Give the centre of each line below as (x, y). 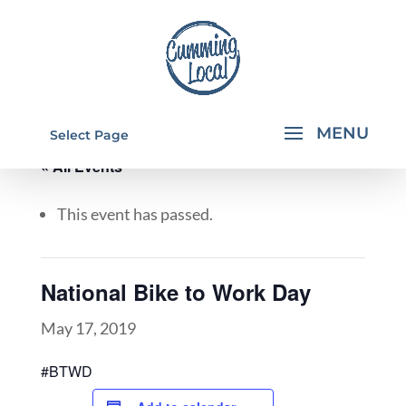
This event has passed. (135, 214)
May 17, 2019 (88, 328)
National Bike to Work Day (175, 292)
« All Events (81, 166)
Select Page (89, 135)
